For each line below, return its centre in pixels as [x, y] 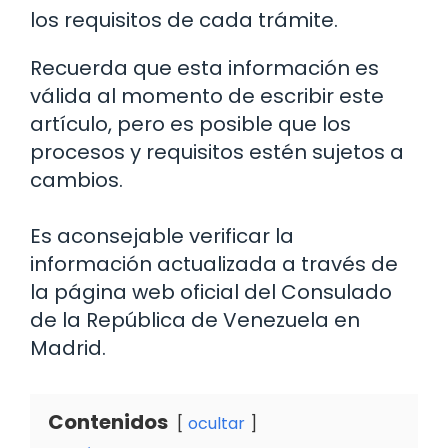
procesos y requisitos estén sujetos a [217, 152]
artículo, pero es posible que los [190, 124]
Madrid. [68, 348]
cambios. [76, 180]
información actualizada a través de [214, 264]
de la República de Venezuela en [195, 320]
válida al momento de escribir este [207, 96]
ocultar [216, 424]
